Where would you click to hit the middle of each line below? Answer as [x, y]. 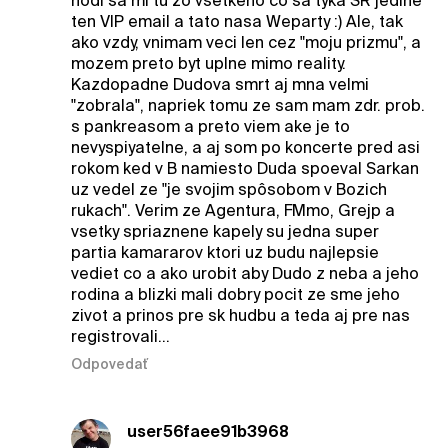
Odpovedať [109, 364]
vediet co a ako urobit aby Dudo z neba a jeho [244, 274]
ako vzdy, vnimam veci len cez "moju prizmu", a [245, 43]
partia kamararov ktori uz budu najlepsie [224, 253]
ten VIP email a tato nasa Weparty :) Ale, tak [236, 22]
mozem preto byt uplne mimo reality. [208, 64]
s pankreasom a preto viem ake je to [210, 127]
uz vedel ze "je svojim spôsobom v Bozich [228, 190]
